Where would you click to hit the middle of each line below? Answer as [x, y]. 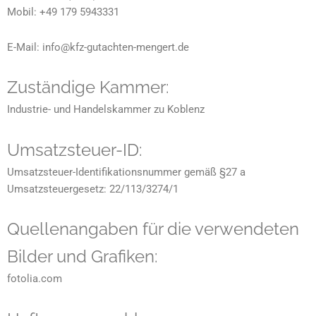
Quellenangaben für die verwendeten [153, 229]
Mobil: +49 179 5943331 [63, 12]
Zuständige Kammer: [88, 87]
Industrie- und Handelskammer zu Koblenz [106, 110]
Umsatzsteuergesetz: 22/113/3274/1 [93, 189]
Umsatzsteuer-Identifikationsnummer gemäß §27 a [126, 172]
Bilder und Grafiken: [83, 257]
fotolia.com [35, 279]
